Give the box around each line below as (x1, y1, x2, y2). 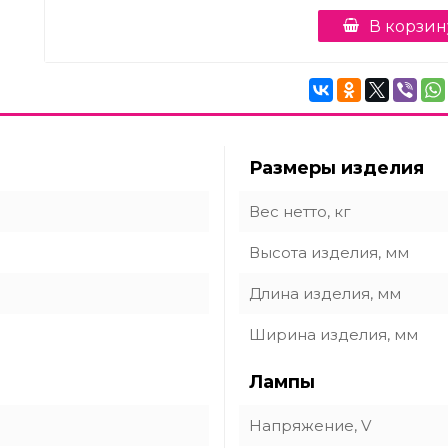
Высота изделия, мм (249, 243, 409, 262)
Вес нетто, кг (249, 202, 351, 221)
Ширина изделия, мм (249, 325, 418, 344)
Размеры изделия (249, 157, 424, 179)
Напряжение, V (249, 416, 371, 435)
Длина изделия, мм (249, 284, 401, 303)
